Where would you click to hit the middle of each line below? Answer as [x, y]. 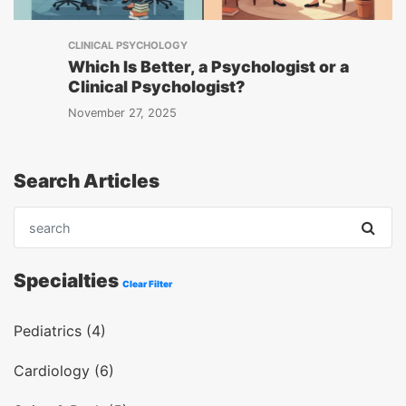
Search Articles [87, 181]
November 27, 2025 [122, 113]
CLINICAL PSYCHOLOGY [128, 45]
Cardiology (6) [64, 371]
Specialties [68, 280]
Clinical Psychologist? [157, 87]
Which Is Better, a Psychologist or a [208, 67]
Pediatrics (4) [60, 331]
